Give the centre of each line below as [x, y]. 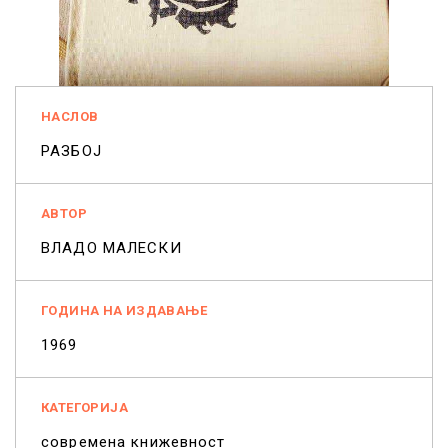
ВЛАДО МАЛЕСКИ [111, 248]
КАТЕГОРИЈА [84, 408]
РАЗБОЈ [71, 151]
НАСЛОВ [70, 117]
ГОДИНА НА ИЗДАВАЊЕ [124, 311]
